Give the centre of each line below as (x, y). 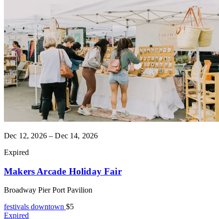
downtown (48, 207)
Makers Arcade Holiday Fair (63, 171)
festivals (17, 207)
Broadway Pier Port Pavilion (48, 190)
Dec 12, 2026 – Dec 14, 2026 (51, 135)
